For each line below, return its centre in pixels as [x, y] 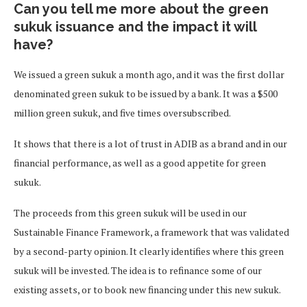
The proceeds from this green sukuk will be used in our [130, 213]
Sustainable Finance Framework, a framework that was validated [151, 232]
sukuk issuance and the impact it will [135, 27]
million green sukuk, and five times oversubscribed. [123, 113]
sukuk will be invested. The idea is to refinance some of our [138, 270]
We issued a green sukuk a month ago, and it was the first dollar [149, 74]
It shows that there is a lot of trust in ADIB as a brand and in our [150, 144]
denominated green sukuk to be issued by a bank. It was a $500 [146, 94]
